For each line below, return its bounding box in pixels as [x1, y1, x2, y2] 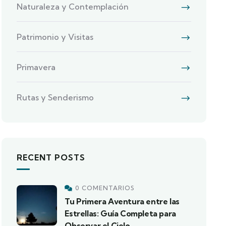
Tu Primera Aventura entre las [65, 196, 180, 206]
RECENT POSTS [17, 152, 86, 162]
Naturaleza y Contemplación [17, 2, 129, 12]
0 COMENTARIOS [75, 184, 135, 192]
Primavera [17, 62, 56, 72]
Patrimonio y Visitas [17, 32, 94, 42]
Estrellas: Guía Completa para [65, 208, 176, 218]
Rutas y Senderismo [17, 92, 94, 102]
